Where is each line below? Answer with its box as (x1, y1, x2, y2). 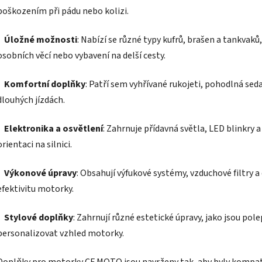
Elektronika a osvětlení (4, 122, 103, 135)
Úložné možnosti (4, 33, 77, 46)
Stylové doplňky (4, 211, 73, 224)
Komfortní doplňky (4, 77, 85, 91)
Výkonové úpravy (4, 166, 77, 180)
